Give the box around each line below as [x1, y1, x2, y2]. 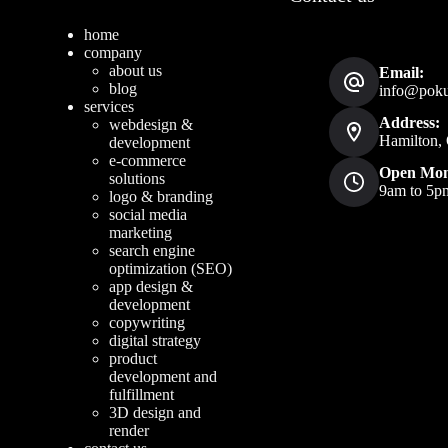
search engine [108, 242, 195, 260]
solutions [108, 170, 165, 188]
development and [108, 368, 217, 386]
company [83, 44, 142, 62]
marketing [108, 224, 172, 242]
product [108, 350, 157, 368]
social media [108, 206, 187, 224]
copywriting [108, 314, 185, 332]
